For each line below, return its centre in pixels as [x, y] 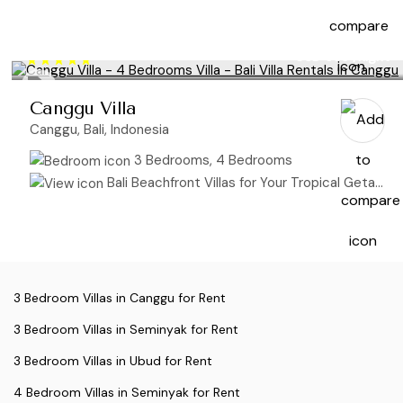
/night [369, 56]
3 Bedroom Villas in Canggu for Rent [120, 298]
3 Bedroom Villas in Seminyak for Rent [126, 330]
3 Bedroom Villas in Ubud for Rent [113, 361]
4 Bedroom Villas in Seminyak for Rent [127, 393]
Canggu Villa [83, 108]
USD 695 [322, 56]
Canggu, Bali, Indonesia [99, 129]
